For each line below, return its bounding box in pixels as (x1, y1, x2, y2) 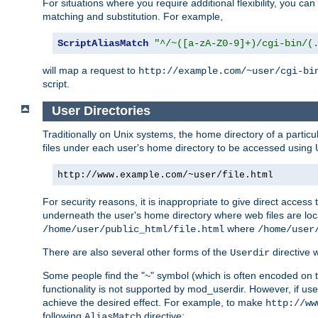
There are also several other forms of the (43, 246, 230, 258)
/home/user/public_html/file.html (43, 223, 224, 235)
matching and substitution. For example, (43, 11, 223, 23)
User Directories (51, 104, 150, 119)
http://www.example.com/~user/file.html (57, 169, 273, 180)
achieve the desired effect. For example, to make (43, 296, 265, 308)
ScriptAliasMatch (57, 38, 148, 50)
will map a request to (43, 65, 138, 77)
